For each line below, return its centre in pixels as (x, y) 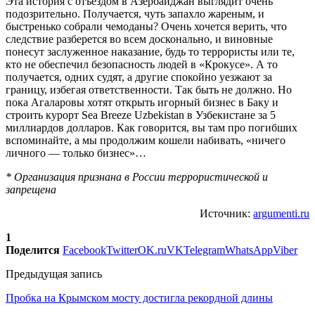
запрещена (31, 189)
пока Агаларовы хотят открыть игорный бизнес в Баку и (142, 102)
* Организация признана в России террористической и (137, 176)
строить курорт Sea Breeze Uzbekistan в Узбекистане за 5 (141, 115)
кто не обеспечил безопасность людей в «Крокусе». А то (142, 64)
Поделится (33, 250)
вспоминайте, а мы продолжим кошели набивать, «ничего (146, 140)
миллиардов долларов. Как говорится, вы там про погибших (152, 127)
